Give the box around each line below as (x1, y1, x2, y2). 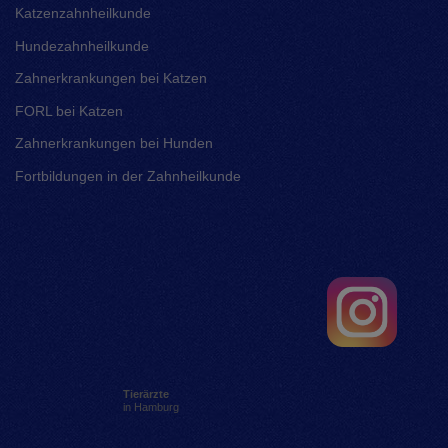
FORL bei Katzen (14, 102, 123, 119)
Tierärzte (122, 388, 169, 401)
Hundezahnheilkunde (14, 37, 149, 54)
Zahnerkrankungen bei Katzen (14, 70, 207, 87)
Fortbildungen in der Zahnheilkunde (14, 167, 241, 184)
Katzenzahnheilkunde (14, 5, 151, 22)
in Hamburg (122, 401, 179, 414)
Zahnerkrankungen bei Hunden (14, 135, 213, 152)
